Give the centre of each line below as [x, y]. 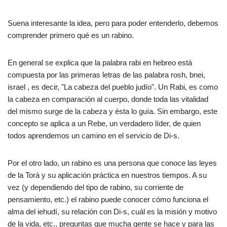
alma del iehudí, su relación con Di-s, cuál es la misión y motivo [112, 212]
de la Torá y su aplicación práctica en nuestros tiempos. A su [107, 175]
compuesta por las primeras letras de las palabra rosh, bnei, [106, 75]
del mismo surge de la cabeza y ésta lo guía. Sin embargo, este [112, 111]
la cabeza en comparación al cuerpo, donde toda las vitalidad [108, 99]
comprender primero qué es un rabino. [71, 35]
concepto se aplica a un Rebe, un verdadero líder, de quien [104, 123]
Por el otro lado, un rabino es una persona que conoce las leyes [112, 163]
